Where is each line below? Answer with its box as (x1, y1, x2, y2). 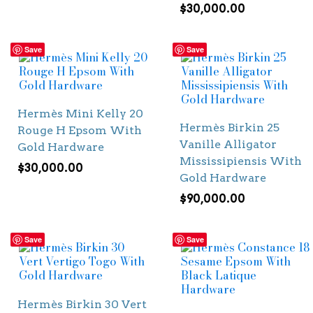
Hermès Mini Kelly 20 (17, 107, 143, 121)
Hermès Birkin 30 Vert (17, 297, 147, 311)
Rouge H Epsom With (17, 124, 142, 138)
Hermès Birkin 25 (179, 121, 279, 135)
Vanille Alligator (179, 138, 277, 152)
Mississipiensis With (179, 154, 302, 168)
